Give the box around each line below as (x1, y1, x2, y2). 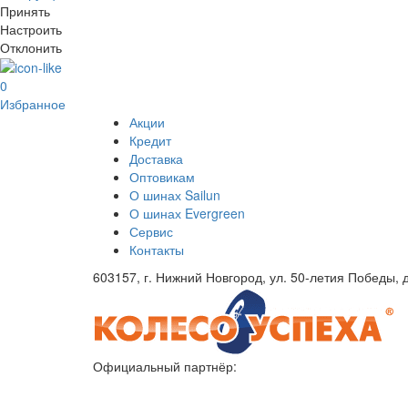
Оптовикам (129, 168, 195, 187)
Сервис (129, 222, 173, 241)
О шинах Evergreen (129, 204, 245, 223)
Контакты (129, 240, 184, 260)
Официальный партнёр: (93, 357, 237, 376)
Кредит (129, 131, 171, 150)
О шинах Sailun (129, 186, 220, 205)
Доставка (129, 149, 183, 168)
